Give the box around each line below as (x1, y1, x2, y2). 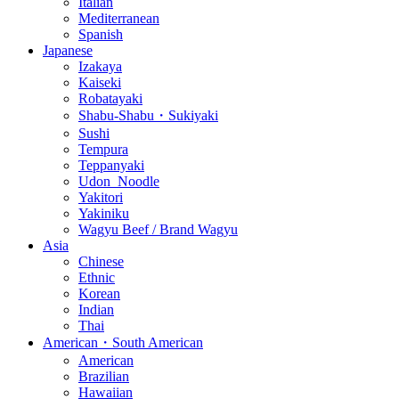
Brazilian (78, 368, 129, 384)
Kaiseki (78, 74, 121, 90)
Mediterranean (78, 10, 159, 26)
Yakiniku (78, 205, 129, 221)
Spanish (78, 26, 123, 42)
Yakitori (78, 189, 123, 205)
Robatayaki (78, 90, 142, 106)
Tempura (78, 141, 128, 157)
